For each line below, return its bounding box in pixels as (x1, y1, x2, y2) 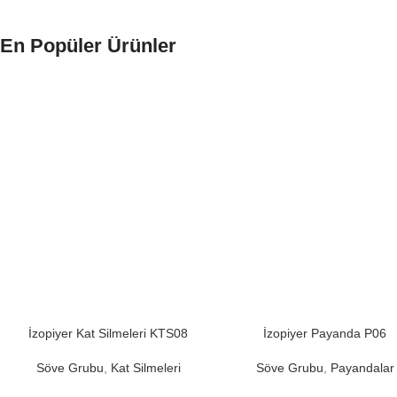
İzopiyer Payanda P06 (263, 326, 387, 341)
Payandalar (330, 361, 394, 376)
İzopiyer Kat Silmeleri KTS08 (28, 326, 189, 341)
